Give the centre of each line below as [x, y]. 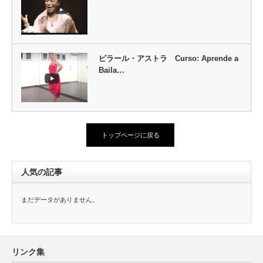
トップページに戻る [130, 135]
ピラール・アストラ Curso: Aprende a [168, 58]
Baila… [111, 70]
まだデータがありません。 [60, 200]
